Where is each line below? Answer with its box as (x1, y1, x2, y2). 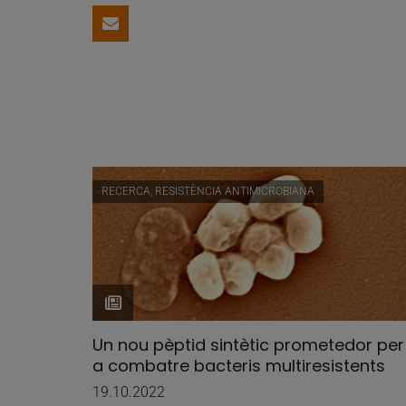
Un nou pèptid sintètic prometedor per (92, 333, 404, 357)
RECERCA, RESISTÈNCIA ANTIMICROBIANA (101, 185, 314, 198)
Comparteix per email (109, 20, 286, 43)
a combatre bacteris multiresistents (92, 354, 385, 378)
